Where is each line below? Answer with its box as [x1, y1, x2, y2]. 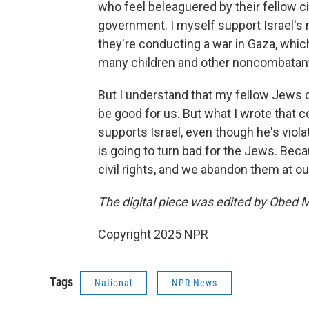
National [94, 277, 132, 288]
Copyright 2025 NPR [98, 227, 208, 241]
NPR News [172, 277, 217, 288]
